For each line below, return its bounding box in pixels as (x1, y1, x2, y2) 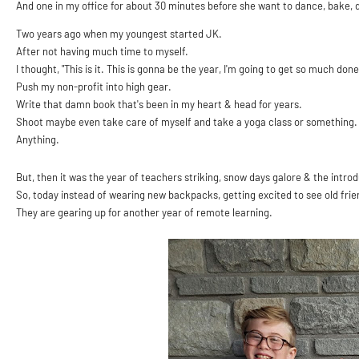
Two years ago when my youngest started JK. (16, 27, 224, 40)
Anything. (16, 133, 62, 146)
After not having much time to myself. (16, 45, 191, 58)
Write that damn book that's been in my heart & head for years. (16, 98, 305, 111)
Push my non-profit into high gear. (16, 80, 174, 93)
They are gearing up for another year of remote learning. (16, 206, 275, 219)
